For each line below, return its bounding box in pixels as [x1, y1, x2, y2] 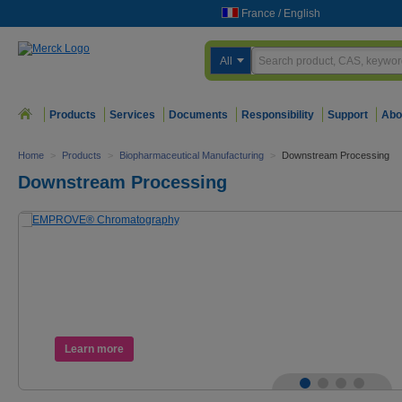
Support [328, 109, 368, 121]
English [284, 7, 320, 20]
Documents [169, 109, 228, 121]
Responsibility [241, 109, 314, 121]
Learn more [65, 343, 124, 355]
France [241, 7, 275, 20]
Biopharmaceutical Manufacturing [119, 150, 264, 161]
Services [109, 109, 155, 121]
